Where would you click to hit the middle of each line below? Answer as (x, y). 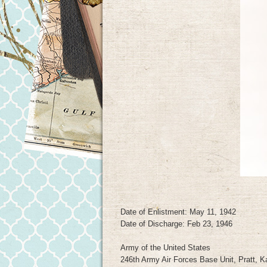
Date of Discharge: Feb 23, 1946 (176, 224)
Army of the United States (165, 248)
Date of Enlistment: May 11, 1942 (178, 212)
